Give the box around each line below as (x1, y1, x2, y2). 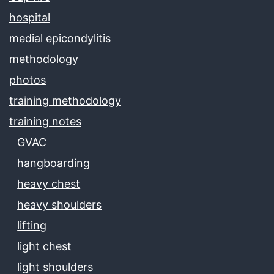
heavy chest (17, 177, 81, 190)
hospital (9, 10, 50, 24)
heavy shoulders (17, 198, 102, 211)
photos (9, 73, 46, 86)
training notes (9, 114, 81, 128)
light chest (17, 239, 72, 253)
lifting (17, 218, 47, 232)
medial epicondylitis (9, 31, 111, 45)
